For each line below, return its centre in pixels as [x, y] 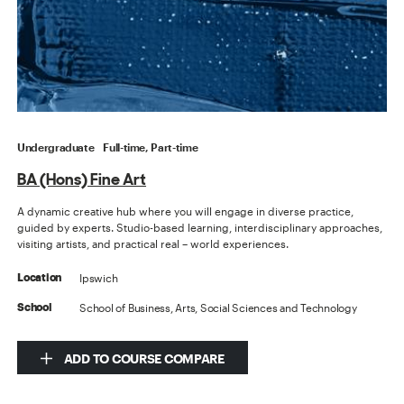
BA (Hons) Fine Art [82, 179]
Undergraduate [56, 147]
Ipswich [99, 278]
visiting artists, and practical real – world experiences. [153, 244]
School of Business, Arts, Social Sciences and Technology [218, 308]
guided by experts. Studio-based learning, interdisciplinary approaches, [200, 228]
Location [40, 278]
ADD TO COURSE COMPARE [143, 359]
